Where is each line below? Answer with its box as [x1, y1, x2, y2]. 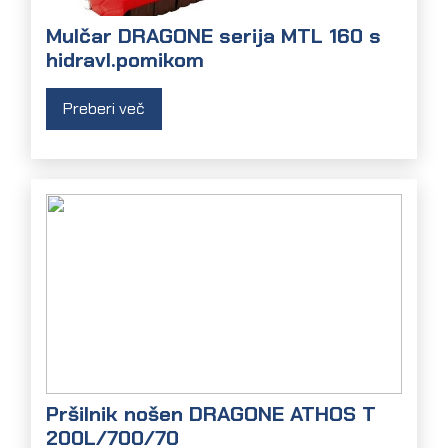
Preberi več [63, 97, 146, 119]
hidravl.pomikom [46, 45, 205, 73]
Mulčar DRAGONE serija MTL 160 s [46, 21, 382, 49]
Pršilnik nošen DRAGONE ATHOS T [46, 400, 377, 428]
